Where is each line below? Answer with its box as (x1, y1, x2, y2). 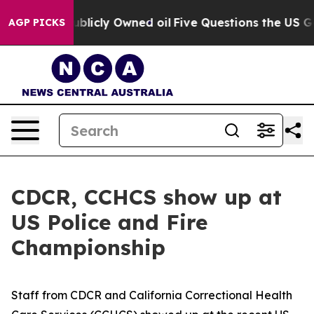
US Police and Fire (11, 209, 207, 235)
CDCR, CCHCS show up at (11, 184, 282, 210)
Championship (11, 234, 165, 261)
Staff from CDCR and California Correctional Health (11, 288, 292, 302)
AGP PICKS (8, 16, 65, 29)
